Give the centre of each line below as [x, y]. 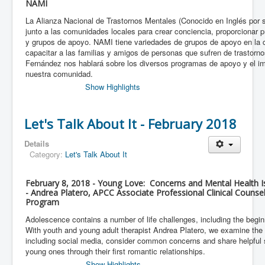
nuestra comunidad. [59, 74]
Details [37, 144]
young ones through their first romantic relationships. [115, 251]
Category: [47, 154]
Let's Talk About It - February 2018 [130, 124]
